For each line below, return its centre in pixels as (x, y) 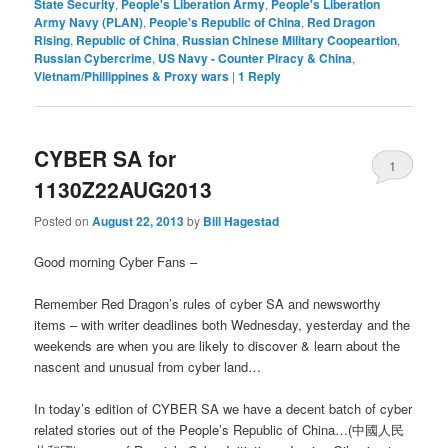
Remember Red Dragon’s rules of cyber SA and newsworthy (208, 303)
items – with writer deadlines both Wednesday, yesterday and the (222, 324)
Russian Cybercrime (93, 58)
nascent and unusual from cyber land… (148, 366)
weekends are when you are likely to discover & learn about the (217, 345)
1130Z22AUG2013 (123, 189)
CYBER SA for (105, 158)
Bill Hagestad (241, 220)
